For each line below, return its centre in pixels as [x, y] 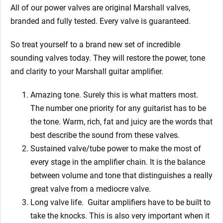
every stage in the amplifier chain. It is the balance [118, 162]
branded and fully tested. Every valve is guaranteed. [101, 21]
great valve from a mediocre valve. [91, 189]
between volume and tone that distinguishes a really [121, 175]
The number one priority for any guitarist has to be [118, 108]
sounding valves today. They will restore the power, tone [108, 58]
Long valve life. [57, 202]
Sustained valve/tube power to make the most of [116, 148]
